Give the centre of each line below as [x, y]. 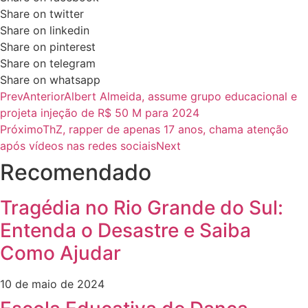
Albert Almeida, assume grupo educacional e [180, 97]
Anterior [43, 97]
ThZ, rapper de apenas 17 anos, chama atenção [166, 130]
